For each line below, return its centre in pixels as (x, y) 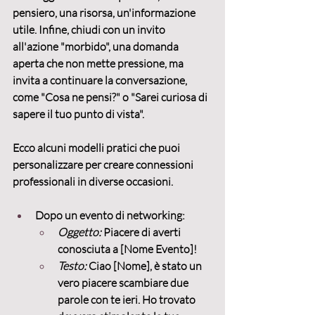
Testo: (72, 266)
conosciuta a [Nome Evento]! (127, 249)
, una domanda (144, 47)
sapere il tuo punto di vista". (78, 114)
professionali (44, 182)
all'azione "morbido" (60, 47)
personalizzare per (58, 165)
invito (152, 30)
